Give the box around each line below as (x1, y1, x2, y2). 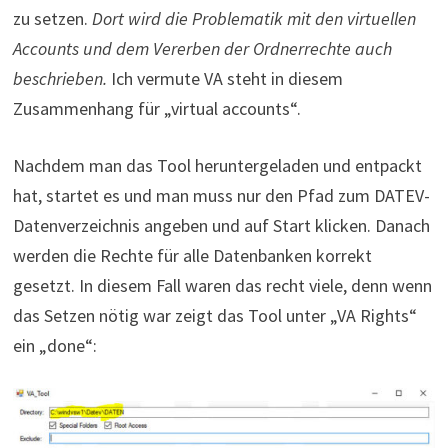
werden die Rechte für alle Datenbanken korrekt (12, 243, 372, 267)
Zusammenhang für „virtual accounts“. (12, 96, 301, 120)
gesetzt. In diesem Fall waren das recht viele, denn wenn (12, 273, 432, 297)
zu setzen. (12, 6, 92, 30)
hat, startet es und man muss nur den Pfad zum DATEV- (12, 183, 430, 207)
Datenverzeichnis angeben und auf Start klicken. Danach (12, 213, 430, 237)
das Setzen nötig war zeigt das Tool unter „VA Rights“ (12, 303, 417, 327)
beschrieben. (12, 66, 111, 90)
